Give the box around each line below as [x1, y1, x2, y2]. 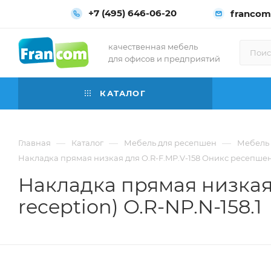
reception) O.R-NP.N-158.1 [18, 195, 262, 218]
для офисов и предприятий [108, 54, 220, 64]
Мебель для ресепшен [124, 138, 217, 148]
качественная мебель [108, 42, 198, 51]
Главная [18, 138, 51, 148]
